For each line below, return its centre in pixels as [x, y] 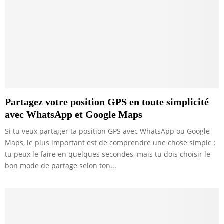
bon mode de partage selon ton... [61, 165]
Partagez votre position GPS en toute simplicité [107, 102]
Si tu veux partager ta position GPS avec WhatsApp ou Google [107, 131]
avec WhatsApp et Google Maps [74, 114]
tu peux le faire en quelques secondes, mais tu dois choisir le [108, 154]
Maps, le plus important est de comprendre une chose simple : [110, 142]
